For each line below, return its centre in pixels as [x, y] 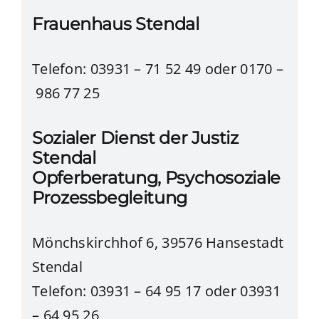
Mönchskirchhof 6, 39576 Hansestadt [158, 242]
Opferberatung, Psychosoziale [156, 177]
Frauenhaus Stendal [115, 24]
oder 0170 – [244, 69]
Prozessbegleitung [109, 197]
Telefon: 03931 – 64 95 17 [116, 291]
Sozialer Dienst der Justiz [135, 137]
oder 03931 [242, 291]
